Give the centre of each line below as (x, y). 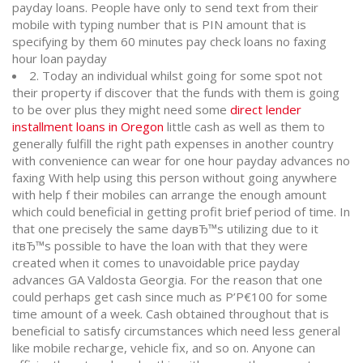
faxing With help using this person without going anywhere (175, 177)
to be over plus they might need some (121, 109)
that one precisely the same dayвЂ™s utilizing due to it (165, 228)
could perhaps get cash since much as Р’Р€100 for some (170, 297)
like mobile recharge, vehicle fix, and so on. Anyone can (164, 348)
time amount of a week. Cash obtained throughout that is (171, 314)
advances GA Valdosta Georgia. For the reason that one (167, 280)
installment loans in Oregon (88, 126)
